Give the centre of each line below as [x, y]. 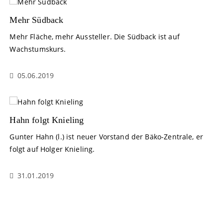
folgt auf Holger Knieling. [52, 149]
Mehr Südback [37, 20]
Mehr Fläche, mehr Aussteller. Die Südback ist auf [95, 36]
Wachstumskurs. [38, 49]
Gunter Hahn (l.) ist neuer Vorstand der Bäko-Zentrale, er [107, 136]
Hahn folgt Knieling [47, 120]
